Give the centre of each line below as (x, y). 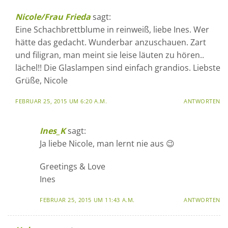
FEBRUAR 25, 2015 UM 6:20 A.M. (61, 101)
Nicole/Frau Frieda (53, 17)
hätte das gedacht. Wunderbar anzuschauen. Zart (111, 42)
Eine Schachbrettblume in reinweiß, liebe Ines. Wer (112, 29)
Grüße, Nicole (41, 80)
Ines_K (53, 131)
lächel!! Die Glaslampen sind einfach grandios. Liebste (118, 67)
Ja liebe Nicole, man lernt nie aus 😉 (107, 143)
